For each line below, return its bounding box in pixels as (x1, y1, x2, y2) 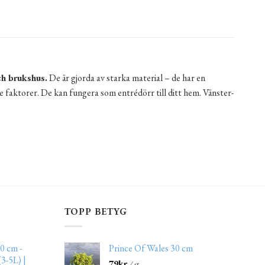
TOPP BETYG (64, 205, 127, 218)
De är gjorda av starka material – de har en (47, 71, 205, 84)
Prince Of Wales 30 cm (108, 241, 193, 254)
